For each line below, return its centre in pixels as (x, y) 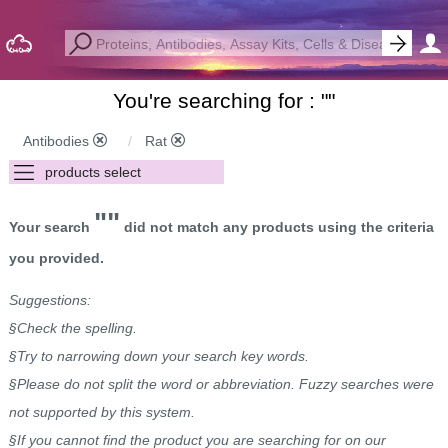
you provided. (56, 258)
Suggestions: (49, 300)
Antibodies (57, 141)
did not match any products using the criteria (276, 227)
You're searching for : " (220, 100)
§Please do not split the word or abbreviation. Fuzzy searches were (221, 384)
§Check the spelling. (72, 328)
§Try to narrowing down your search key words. (158, 356)
